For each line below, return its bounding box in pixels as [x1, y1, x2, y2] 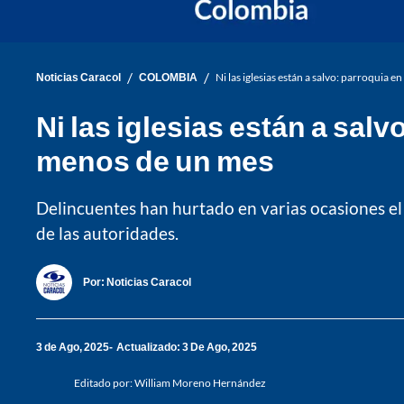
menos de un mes [36, 142, 274, 178]
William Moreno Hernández [134, 375, 266, 390]
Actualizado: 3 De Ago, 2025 [116, 340, 257, 354]
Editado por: [74, 375, 134, 390]
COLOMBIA [139, 70, 197, 85]
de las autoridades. [36, 222, 179, 243]
